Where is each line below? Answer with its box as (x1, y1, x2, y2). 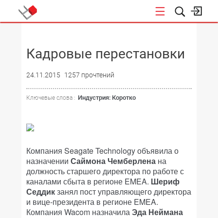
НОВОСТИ (182, 30, 212, 37)
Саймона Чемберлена (71, 155, 158, 166)
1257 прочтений (64, 71, 114, 79)
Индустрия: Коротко (78, 94, 136, 101)
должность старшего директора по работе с (26, 165, 184, 177)
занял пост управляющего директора (55, 186, 191, 197)
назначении (26, 155, 71, 166)
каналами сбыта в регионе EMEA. (26, 176, 151, 187)
